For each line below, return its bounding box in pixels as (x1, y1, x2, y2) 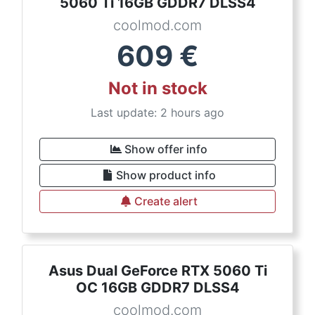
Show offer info (124, 142, 207, 156)
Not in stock (108, 78, 207, 98)
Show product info (116, 168, 216, 182)
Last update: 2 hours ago (91, 105, 224, 120)
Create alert (134, 194, 198, 208)
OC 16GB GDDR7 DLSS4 (75, 279, 240, 296)
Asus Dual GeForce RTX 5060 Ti (48, 262, 267, 279)
